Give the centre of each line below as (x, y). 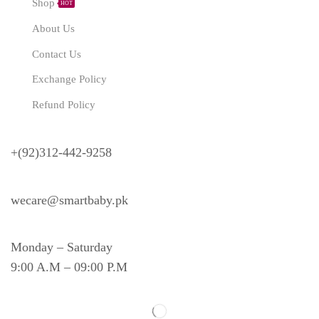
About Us (53, 28)
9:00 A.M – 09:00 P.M (69, 267)
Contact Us (56, 54)
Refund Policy (63, 105)
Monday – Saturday (62, 247)
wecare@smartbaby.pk (69, 200)
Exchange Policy (69, 79)
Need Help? (48, 120)
